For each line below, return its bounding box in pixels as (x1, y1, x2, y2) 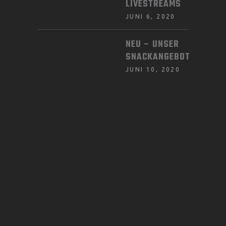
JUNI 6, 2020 (126, 13, 176, 20)
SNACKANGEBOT (126, 49, 190, 65)
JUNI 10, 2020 (126, 66, 181, 73)
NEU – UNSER (126, 37, 179, 52)
